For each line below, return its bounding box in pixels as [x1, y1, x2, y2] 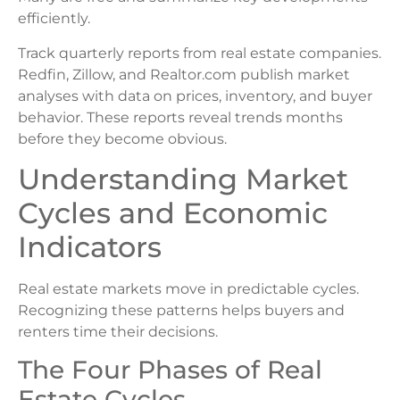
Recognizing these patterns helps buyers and [18, 302, 345, 320]
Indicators [18, 229, 162, 265]
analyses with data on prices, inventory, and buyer [18, 87, 372, 104]
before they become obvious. [18, 129, 227, 147]
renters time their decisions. [18, 323, 218, 341]
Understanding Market [18, 162, 348, 197]
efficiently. [18, 10, 90, 28]
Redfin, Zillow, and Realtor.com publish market [18, 65, 350, 83]
